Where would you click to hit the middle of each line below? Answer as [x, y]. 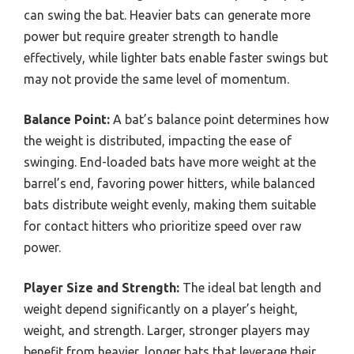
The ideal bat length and [250, 288]
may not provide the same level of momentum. [156, 79]
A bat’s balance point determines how [219, 120]
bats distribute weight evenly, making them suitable [170, 205]
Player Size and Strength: [102, 288]
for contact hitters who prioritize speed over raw [162, 226]
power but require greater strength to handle [151, 37]
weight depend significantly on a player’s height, [161, 309]
